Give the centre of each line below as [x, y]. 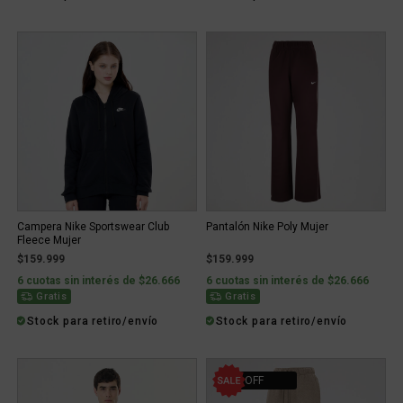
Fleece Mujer [49, 240]
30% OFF [242, 381]
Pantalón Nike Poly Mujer [267, 227]
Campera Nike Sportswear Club [93, 227]
